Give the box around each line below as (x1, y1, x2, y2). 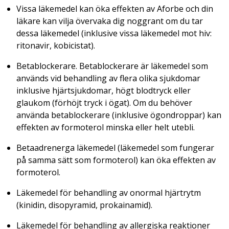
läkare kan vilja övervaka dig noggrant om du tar (16, 15, 203, 27)
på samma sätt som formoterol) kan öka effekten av (16, 154, 216, 166)
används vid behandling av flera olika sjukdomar (16, 72, 200, 84)
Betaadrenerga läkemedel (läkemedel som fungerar (16, 142, 214, 153)
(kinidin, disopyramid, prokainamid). (16, 199, 152, 211)
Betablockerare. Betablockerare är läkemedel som (16, 60, 208, 72)
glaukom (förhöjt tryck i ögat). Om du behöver (16, 97, 192, 108)
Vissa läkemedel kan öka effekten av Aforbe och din (16, 3, 213, 14)
